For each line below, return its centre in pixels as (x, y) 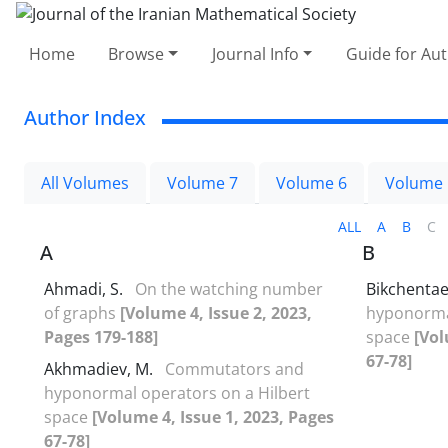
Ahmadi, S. (85, 288)
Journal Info (255, 53)
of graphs (82, 312)
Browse (136, 53)
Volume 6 (311, 182)
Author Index (85, 117)
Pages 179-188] (101, 336)
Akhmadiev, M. (100, 368)
